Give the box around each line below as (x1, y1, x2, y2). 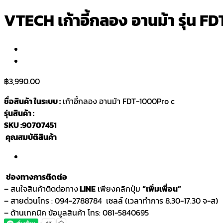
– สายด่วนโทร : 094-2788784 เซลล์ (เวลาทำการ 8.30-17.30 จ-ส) (4, 194, 218, 207)
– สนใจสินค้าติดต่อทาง (4, 182, 78, 195)
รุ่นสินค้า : (4, 107, 36, 119)
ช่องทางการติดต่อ (6, 170, 67, 183)
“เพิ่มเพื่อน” (142, 182, 181, 195)
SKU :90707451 (4, 118, 57, 131)
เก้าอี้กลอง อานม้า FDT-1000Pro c (61, 95, 175, 107)
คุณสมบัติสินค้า (4, 130, 57, 143)
